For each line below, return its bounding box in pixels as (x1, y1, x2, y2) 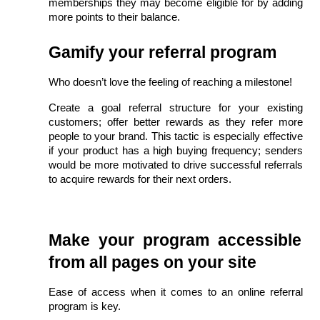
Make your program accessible (49, 230, 301, 249)
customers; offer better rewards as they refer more (49, 116, 303, 128)
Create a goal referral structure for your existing (49, 101, 303, 114)
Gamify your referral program (49, 42, 276, 61)
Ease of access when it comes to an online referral (49, 286, 303, 298)
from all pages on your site (49, 252, 256, 271)
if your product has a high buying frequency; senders (49, 144, 303, 156)
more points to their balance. (49, 11, 180, 23)
